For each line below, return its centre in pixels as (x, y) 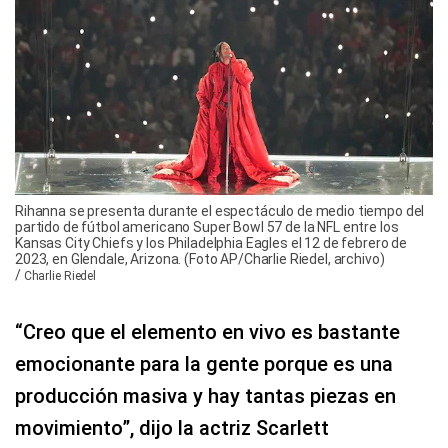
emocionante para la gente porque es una (204, 363)
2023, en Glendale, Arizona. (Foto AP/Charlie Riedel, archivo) (200, 258)
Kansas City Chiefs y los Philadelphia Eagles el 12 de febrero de (211, 242)
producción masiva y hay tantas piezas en (205, 395)
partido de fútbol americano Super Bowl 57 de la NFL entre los (207, 226)
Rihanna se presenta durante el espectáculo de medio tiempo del (220, 210)
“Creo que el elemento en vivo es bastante (207, 331)
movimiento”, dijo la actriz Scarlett (172, 427)
